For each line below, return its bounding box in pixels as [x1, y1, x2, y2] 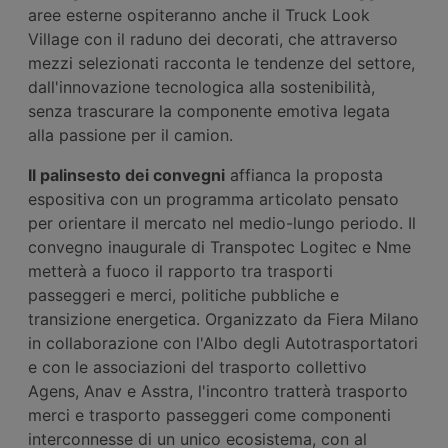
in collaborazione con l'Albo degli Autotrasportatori [28, 332, 418, 353]
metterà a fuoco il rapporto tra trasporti [28, 260, 333, 281]
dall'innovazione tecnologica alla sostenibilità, [28, 76, 375, 97]
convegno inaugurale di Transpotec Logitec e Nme [28, 236, 411, 257]
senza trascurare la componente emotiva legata [28, 100, 390, 121]
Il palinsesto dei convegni [28, 164, 225, 185]
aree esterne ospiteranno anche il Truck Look [28, 4, 370, 25]
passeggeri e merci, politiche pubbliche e [28, 284, 339, 305]
